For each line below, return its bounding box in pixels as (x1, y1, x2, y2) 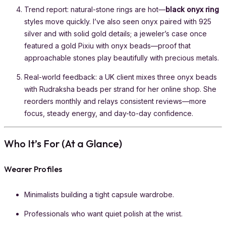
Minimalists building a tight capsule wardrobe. (24, 190, 174, 199)
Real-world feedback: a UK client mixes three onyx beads (24, 72, 217, 81)
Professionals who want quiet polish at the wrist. (24, 209, 183, 218)
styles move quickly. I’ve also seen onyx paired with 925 (24, 17, 211, 26)
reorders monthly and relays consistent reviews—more (24, 96, 206, 105)
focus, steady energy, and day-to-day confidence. (24, 108, 193, 118)
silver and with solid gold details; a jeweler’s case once (24, 29, 207, 38)
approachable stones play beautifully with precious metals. (24, 53, 219, 62)
